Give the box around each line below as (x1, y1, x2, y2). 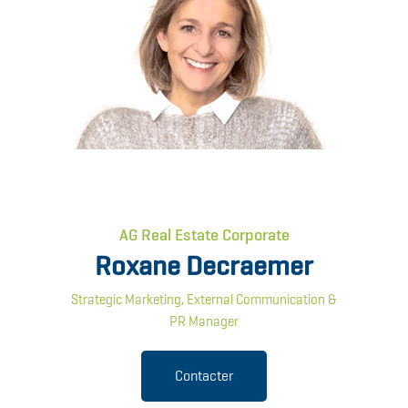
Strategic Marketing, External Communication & (71, 291, 337, 310)
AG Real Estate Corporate (118, 224, 290, 246)
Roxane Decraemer (95, 248, 313, 284)
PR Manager (169, 312, 239, 331)
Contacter (175, 366, 233, 386)
